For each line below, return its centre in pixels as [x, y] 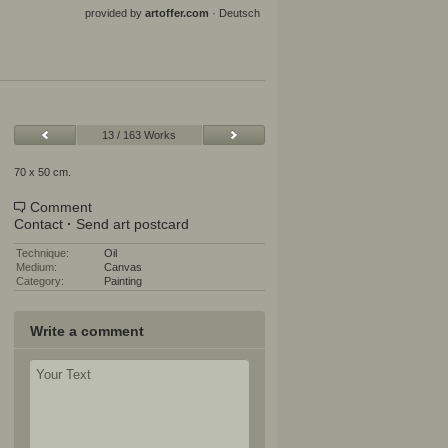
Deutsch [239, 13]
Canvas [122, 267]
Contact [38, 224]
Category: [39, 281]
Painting [122, 281]
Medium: [36, 267]
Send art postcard [132, 224]
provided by [114, 13]
